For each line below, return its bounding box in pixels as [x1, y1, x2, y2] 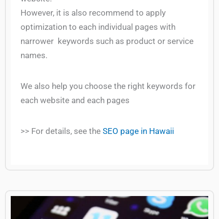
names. [21, 50, 47, 60]
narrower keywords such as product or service [21, 36, 194, 46]
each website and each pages [21, 95, 130, 105]
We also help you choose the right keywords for [21, 81, 196, 91]
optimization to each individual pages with [21, 22, 175, 32]
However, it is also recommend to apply [21, 7, 166, 18]
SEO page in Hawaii [103, 126, 174, 136]
